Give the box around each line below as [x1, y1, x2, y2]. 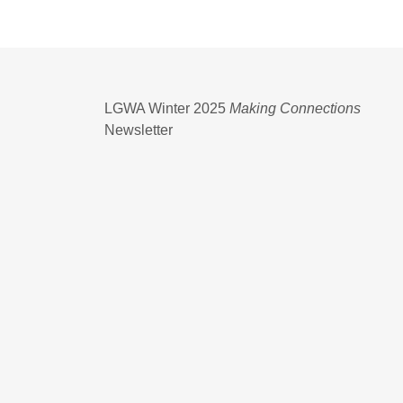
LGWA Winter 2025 [104, 100, 230, 116]
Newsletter [104, 121, 174, 138]
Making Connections [229, 100, 362, 116]
